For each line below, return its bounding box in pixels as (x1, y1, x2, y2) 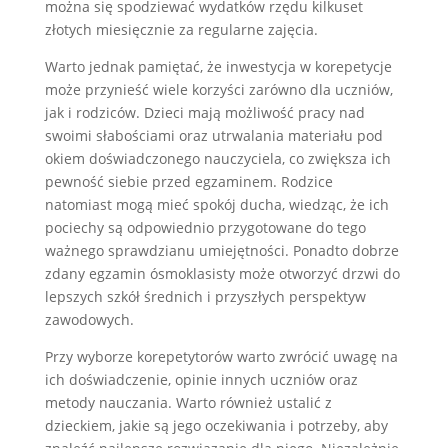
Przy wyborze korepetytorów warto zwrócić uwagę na (44, 346, 398, 366)
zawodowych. (44, 309, 134, 329)
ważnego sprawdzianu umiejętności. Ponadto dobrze (44, 240, 399, 260)
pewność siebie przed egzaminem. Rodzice (44, 171, 333, 191)
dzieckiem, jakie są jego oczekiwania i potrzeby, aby (44, 415, 388, 435)
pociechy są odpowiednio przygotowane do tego (44, 217, 366, 237)
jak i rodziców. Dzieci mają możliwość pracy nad (44, 102, 365, 122)
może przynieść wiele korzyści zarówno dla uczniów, (44, 79, 393, 99)
